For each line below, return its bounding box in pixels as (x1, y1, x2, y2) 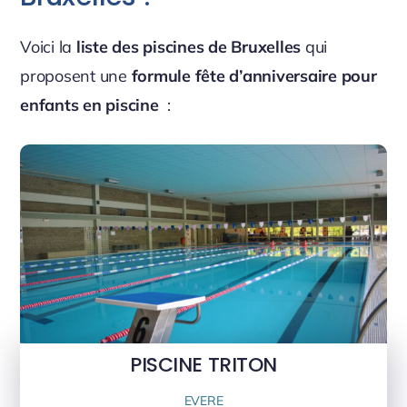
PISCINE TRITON (130, 351, 277, 380)
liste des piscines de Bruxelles (75, 35, 302, 57)
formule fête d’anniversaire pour (126, 65, 377, 86)
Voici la (20, 35, 76, 57)
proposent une (20, 65, 127, 86)
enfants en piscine (20, 94, 164, 115)
